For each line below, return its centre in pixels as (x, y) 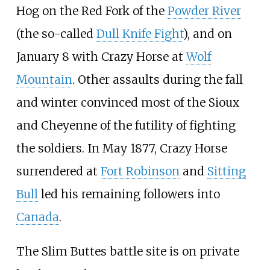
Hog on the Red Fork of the (92, 11)
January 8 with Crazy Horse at (101, 56)
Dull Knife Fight (140, 33)
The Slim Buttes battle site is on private (127, 251)
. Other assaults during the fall (157, 79)
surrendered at (58, 171)
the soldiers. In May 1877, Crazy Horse (121, 148)
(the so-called (56, 33)
